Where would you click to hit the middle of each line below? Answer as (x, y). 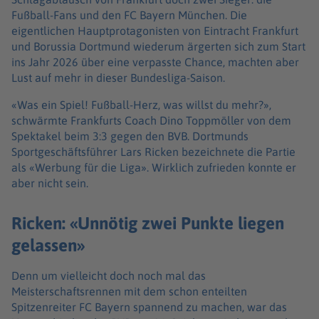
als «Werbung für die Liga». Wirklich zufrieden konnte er (154, 167)
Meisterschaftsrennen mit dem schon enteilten (129, 292)
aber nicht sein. (50, 183)
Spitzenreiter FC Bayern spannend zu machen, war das (149, 307)
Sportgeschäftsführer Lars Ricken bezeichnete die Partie (153, 151)
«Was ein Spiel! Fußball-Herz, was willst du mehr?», (141, 104)
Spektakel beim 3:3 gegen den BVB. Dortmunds (130, 136)
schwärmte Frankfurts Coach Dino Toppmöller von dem (151, 120)
